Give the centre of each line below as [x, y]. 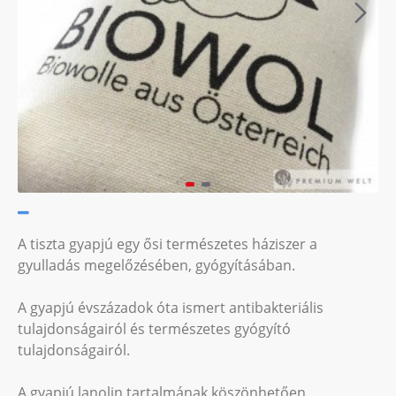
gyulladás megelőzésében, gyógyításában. [156, 265]
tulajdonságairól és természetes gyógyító [154, 329]
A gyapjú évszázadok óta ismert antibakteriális [171, 308]
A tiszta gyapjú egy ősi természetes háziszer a [168, 244]
